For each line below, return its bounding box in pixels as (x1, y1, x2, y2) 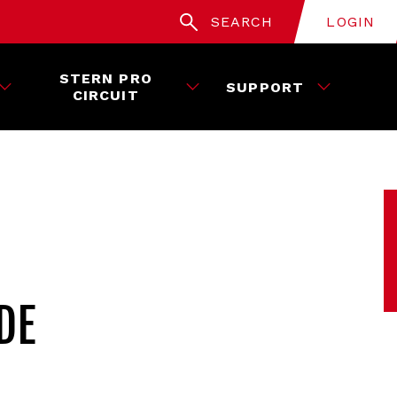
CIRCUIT (72, 87, 139, 104)
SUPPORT (226, 78, 304, 96)
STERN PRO (58, 70, 152, 87)
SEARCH (210, 12, 274, 30)
